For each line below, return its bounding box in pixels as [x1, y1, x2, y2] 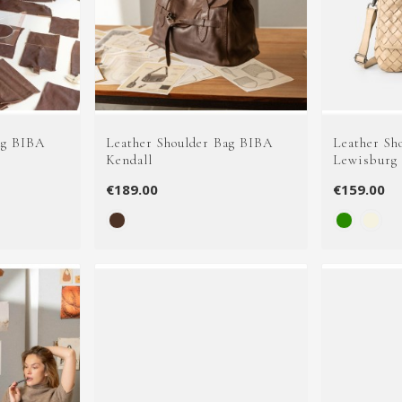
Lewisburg [333, 152, 398, 169]
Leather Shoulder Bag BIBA [105, 135, 273, 152]
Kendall [105, 152, 153, 169]
